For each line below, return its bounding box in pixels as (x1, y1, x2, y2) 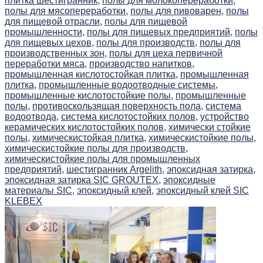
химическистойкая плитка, (32, 132, 146, 143)
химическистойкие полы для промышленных (5, 153, 200, 164)
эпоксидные (163, 174, 215, 185)
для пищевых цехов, (5, 37, 94, 48)
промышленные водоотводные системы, (39, 79, 218, 90)
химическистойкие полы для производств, (5, 143, 188, 153)
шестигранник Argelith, (66, 164, 164, 174)
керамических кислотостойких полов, (5, 122, 166, 132)
